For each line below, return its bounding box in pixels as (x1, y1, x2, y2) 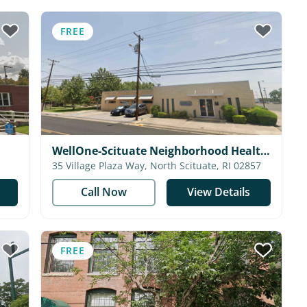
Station (51, 158, 93, 173)
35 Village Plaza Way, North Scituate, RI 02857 (149, 159, 261, 172)
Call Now (80, 184, 127, 199)
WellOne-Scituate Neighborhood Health (51, 143, 268, 158)
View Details (187, 184, 251, 199)
